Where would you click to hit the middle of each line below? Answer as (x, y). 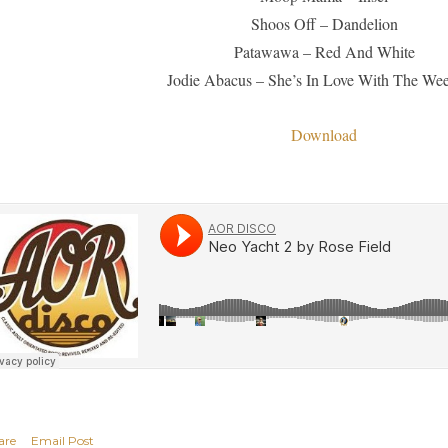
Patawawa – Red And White (324, 52)
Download (324, 135)
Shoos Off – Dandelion (324, 24)
